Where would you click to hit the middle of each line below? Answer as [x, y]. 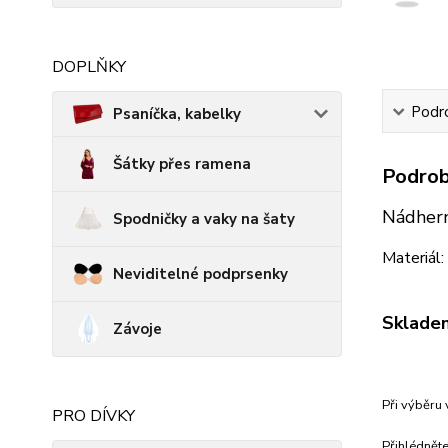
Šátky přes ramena [182, 164]
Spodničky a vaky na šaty [204, 219]
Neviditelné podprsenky [200, 274]
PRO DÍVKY [93, 416]
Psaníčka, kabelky [177, 114]
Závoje [137, 329]
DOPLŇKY [89, 67]
